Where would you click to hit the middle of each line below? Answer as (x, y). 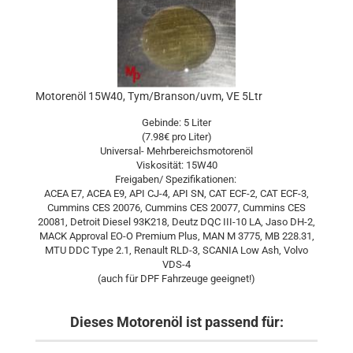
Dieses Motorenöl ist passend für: (176, 322)
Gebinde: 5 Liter (176, 123)
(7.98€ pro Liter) (176, 137)
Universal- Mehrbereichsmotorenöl (176, 151)
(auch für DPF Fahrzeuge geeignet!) (176, 279)
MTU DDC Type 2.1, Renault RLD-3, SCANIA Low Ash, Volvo (176, 250)
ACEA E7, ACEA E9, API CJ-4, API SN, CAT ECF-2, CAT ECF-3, (176, 193)
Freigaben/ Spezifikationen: (176, 179)
